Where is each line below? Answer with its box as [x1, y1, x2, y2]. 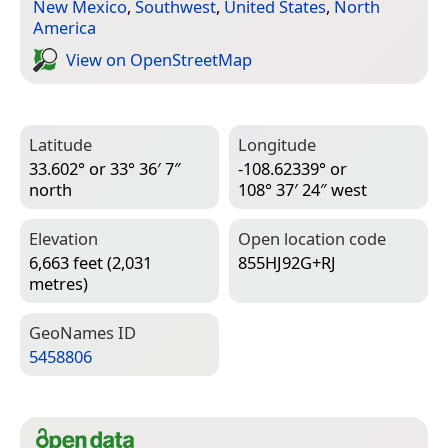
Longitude [238, 132, 316, 156]
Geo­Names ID [29, 320, 136, 344]
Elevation [29, 226, 98, 250]
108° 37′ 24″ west [238, 178, 367, 202]
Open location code [238, 226, 386, 250]
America [33, 15, 96, 39]
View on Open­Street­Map [66, 48, 252, 72]
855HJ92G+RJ [238, 251, 336, 275]
